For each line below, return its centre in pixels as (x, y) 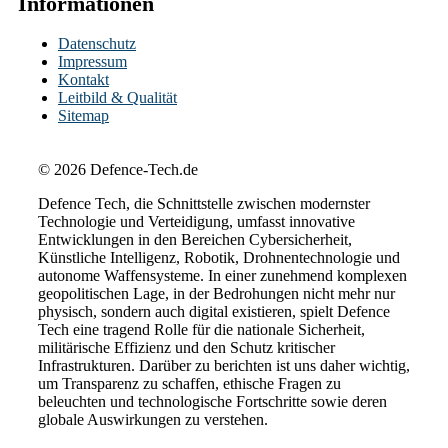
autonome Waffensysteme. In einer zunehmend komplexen (222, 275)
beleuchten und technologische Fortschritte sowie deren (212, 401)
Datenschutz (97, 43)
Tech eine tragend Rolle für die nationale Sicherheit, (201, 329)
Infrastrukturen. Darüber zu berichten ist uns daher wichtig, (224, 365)
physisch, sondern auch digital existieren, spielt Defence (214, 311)
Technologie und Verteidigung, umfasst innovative (196, 221)
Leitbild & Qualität (117, 97)
